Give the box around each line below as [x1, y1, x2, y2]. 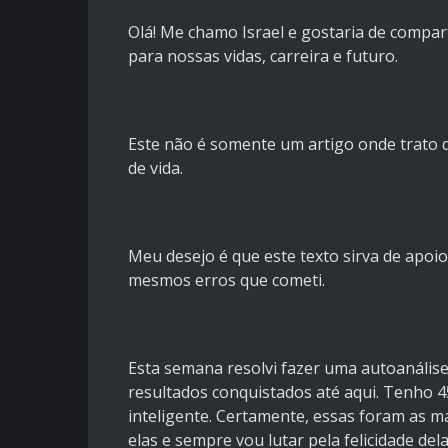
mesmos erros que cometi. [128, 269, 325, 292]
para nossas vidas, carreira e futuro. [128, 45, 398, 68]
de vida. [128, 157, 183, 180]
